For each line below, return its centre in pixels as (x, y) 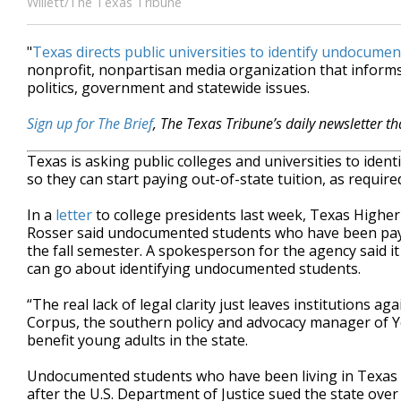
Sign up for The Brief (90, 124)
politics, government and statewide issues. (168, 88)
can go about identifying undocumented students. (194, 269)
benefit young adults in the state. (137, 340)
